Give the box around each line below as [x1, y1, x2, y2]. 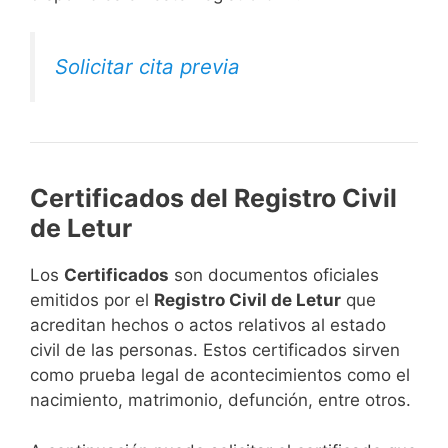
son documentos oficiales [169, 265, 379, 286]
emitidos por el [30, 290, 154, 311]
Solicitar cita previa [55, 54, 240, 80]
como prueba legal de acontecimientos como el [30, 365, 410, 386]
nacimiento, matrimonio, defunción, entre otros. [30, 390, 411, 411]
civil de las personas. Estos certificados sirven [30, 340, 400, 361]
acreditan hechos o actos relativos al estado [30, 315, 386, 336]
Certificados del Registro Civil [30, 183, 397, 214]
